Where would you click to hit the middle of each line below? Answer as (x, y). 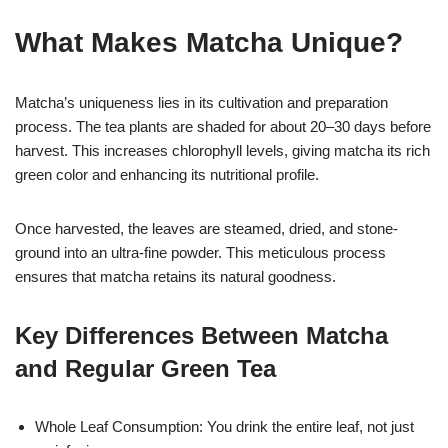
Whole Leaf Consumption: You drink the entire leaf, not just (224, 426)
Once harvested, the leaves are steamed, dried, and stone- (206, 228)
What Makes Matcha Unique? (209, 42)
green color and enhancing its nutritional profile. (167, 174)
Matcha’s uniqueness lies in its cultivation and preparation (201, 102)
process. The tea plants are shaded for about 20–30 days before (223, 126)
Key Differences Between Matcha (201, 335)
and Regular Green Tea (145, 368)
